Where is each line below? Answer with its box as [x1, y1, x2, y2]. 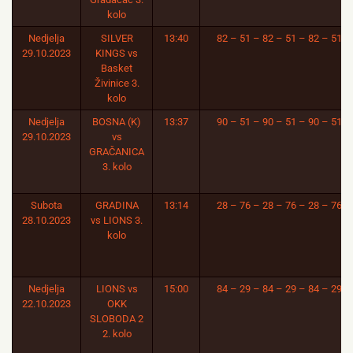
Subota [31, 199, 62, 211]
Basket [101, 62, 132, 74]
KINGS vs [95, 47, 138, 59]
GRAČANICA [89, 146, 144, 158]
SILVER [100, 32, 133, 44]
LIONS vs [95, 283, 138, 295]
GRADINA [95, 199, 139, 211]
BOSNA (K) [92, 116, 141, 128]
